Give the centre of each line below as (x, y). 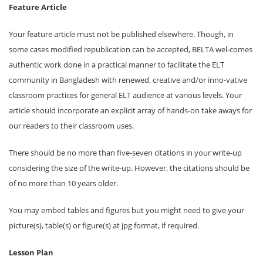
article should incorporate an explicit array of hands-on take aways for (130, 110)
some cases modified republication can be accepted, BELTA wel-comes (131, 49)
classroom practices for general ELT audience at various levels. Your (125, 95)
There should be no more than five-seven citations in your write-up (125, 152)
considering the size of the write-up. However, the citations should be (129, 168)
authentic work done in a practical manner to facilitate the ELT (117, 64)
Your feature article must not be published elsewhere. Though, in (121, 34)
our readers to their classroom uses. (71, 125)
